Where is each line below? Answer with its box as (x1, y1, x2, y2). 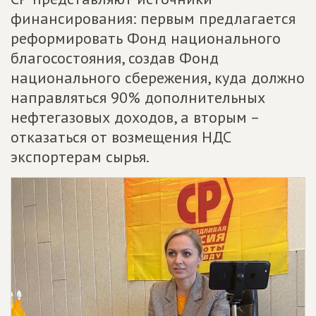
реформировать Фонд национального (11, 28, 281, 48)
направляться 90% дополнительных (11, 87, 265, 107)
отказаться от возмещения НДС (11, 127, 231, 147)
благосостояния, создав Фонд (11, 48, 219, 68)
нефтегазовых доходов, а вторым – (11, 107, 259, 127)
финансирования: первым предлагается (11, 8, 296, 28)
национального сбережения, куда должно (11, 68, 305, 87)
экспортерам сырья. (11, 147, 150, 166)
